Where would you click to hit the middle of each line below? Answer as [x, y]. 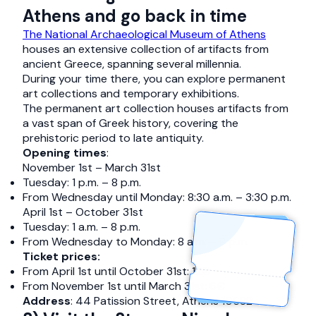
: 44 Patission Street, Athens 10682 [162, 301]
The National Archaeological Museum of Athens [144, 34]
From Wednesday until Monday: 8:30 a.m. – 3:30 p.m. [157, 197]
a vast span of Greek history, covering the [130, 123]
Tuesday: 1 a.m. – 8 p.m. [81, 227]
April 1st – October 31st [83, 212]
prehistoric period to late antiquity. [113, 138]
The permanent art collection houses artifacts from [156, 108]
